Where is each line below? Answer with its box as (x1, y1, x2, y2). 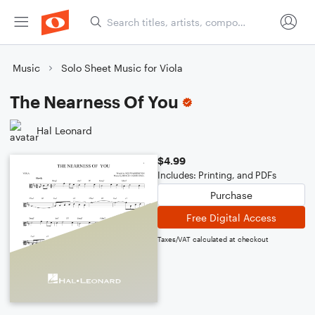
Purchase (210, 188, 252, 201)
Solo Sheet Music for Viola (61, 62, 183, 74)
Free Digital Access (186, 211, 276, 224)
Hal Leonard (37, 124, 92, 136)
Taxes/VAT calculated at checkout (157, 235, 269, 243)
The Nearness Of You (10, 91, 179, 112)
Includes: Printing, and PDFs (157, 169, 276, 181)
